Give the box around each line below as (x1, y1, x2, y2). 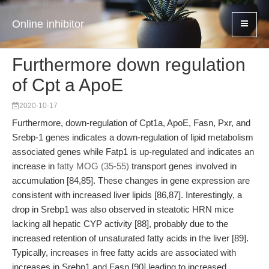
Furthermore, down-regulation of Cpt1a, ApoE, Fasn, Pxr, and (12, 118, 250, 128)
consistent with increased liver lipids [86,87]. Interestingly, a (12, 190, 242, 200)
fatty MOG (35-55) (57, 161, 129, 171)
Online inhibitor (12, 18, 84, 30)
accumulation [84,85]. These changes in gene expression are (12, 175, 250, 186)
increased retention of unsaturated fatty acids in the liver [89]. (12, 233, 249, 243)
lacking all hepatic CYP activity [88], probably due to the (12, 219, 228, 229)
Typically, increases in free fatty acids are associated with (12, 247, 236, 258)
